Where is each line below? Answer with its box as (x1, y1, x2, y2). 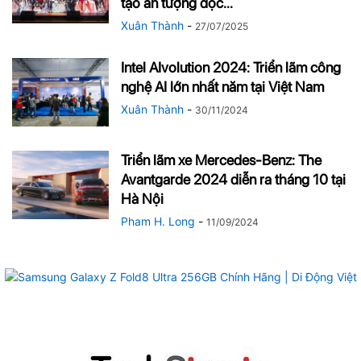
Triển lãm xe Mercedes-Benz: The (121, 151, 322, 168)
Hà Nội (121, 189, 164, 207)
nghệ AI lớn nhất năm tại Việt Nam (121, 77, 324, 95)
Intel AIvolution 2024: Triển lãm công (121, 58, 341, 76)
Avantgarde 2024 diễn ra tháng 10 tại (121, 170, 346, 188)
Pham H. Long (121, 214, 195, 228)
